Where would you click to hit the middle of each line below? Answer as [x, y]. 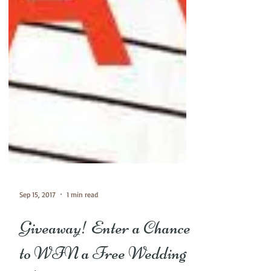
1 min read [82, 216]
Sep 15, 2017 [38, 216]
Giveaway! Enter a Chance [105, 250]
